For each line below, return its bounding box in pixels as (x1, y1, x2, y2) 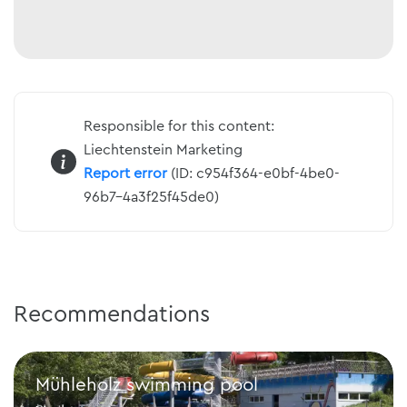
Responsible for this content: (83, 118, 274, 134)
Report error (83, 165, 167, 181)
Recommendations (14, 303, 210, 326)
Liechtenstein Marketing (83, 142, 243, 157)
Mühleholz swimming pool (35, 374, 258, 394)
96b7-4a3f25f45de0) (83, 189, 219, 204)
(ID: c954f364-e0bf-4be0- (166, 165, 340, 181)
